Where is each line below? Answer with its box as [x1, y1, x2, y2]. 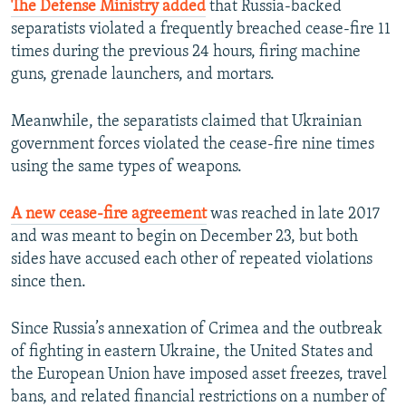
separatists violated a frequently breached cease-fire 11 [11, 21, 391, 39]
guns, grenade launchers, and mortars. [11, 66, 275, 84]
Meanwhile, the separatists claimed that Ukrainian [11, 113, 362, 131]
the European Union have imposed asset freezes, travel [11, 366, 387, 384]
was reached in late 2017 [207, 206, 380, 224]
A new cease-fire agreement [11, 206, 207, 224]
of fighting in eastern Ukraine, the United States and [11, 343, 373, 362]
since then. [11, 274, 86, 292]
